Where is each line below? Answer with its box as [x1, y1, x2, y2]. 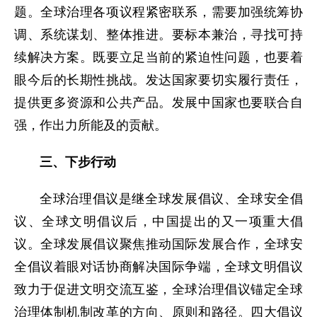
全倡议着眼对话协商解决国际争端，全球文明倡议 [14, 260, 303, 274]
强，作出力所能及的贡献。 [14, 118, 167, 132]
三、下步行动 [40, 155, 116, 169]
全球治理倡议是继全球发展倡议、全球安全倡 [40, 192, 303, 206]
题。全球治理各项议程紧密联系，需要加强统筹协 [14, 5, 303, 19]
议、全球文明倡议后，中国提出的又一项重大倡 [14, 214, 303, 229]
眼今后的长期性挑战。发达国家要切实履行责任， [14, 73, 303, 87]
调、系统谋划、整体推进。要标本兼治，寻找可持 [14, 28, 303, 42]
